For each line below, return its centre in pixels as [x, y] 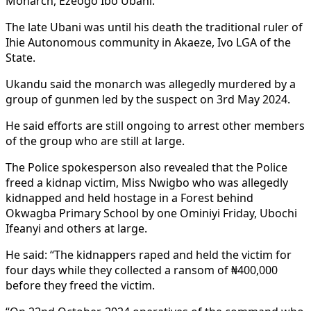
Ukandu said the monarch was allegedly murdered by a [151, 84]
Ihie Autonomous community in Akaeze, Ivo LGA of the [148, 42]
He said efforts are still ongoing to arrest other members [155, 125]
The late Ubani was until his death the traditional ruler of [154, 27]
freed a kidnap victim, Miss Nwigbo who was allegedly [147, 182]
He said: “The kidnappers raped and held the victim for [149, 254]
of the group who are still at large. [95, 141]
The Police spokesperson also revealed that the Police [146, 167]
